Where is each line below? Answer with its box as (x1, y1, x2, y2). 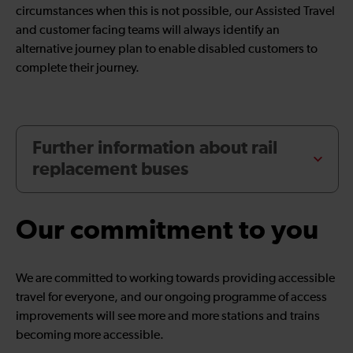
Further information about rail (32, 139, 277, 158)
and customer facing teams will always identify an (16, 24, 280, 38)
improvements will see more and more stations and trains (16, 310, 320, 323)
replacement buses (32, 161, 188, 180)
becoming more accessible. (16, 329, 164, 342)
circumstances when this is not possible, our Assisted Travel (16, 6, 335, 19)
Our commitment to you (16, 217, 318, 245)
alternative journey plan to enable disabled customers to (16, 43, 318, 57)
